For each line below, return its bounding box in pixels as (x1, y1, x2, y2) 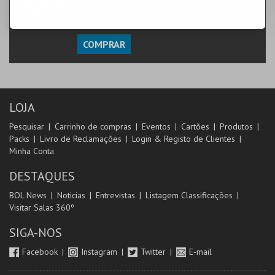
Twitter (141, 246, 168, 257)
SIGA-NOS (9, 225, 62, 241)
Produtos (220, 121, 253, 132)
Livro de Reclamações (40, 133, 122, 144)
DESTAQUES (9, 168, 75, 184)
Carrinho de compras (55, 121, 131, 132)
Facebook (22, 246, 60, 257)
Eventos (142, 121, 171, 132)
